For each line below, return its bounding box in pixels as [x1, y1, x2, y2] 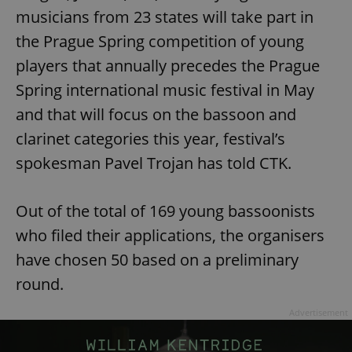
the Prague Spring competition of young [16, 31, 304, 53]
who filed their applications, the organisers [16, 225, 324, 247]
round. [16, 273, 64, 295]
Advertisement [289, 306, 348, 319]
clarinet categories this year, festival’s [16, 128, 285, 150]
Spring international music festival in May [16, 79, 314, 101]
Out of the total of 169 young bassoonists [16, 200, 315, 222]
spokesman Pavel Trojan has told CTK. [16, 152, 291, 174]
